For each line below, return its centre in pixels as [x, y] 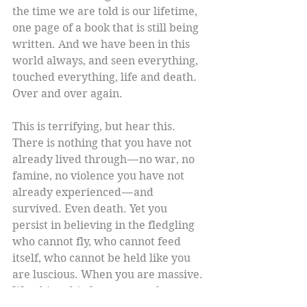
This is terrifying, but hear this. [95, 127]
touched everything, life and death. [106, 77]
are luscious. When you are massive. [109, 275]
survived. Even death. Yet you [91, 209]
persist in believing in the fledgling [105, 225]
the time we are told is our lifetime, [106, 12]
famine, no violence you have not [100, 176]
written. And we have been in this [102, 45]
